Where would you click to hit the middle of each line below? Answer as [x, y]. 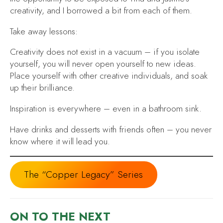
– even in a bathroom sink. [151, 108]
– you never [188, 129]
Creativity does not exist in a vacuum [76, 52]
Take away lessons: [44, 31]
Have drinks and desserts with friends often [87, 129]
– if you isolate [171, 52]
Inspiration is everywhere [56, 108]
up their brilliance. [42, 88]
